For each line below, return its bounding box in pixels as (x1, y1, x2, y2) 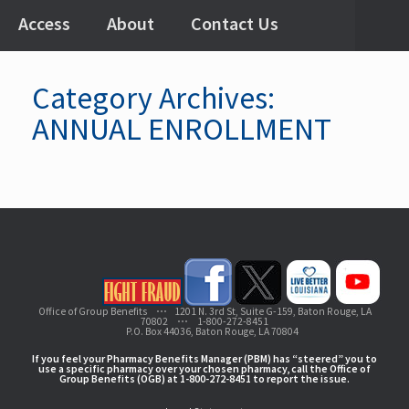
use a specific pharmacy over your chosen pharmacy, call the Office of (38, 361, 371, 375)
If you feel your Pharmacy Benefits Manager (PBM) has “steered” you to (32, 351, 377, 365)
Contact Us (191, 12, 278, 35)
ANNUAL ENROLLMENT (32, 109, 331, 148)
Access (18, 12, 70, 35)
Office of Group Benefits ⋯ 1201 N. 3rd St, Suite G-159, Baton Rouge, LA (37, 305, 372, 318)
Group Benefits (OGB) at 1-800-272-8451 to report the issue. (59, 371, 350, 385)
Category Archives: (32, 79, 275, 117)
